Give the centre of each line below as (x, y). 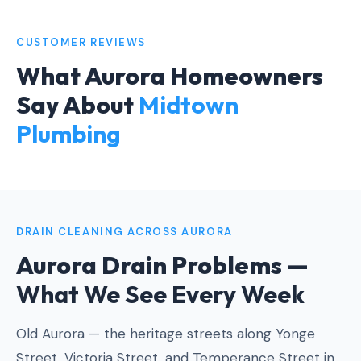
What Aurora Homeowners (170, 76)
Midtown (189, 105)
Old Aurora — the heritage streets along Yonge (166, 334)
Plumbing (68, 134)
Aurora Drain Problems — (162, 266)
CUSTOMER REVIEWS (81, 43)
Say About (77, 105)
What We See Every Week (160, 295)
